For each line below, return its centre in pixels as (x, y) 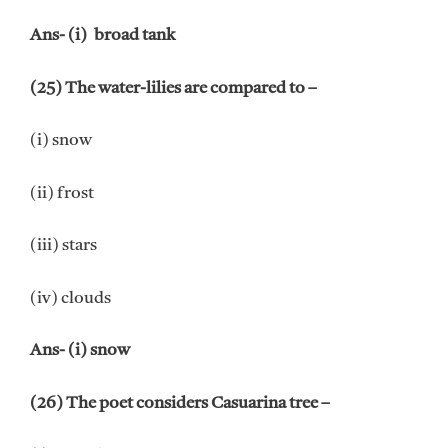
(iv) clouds (70, 298)
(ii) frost (62, 193)
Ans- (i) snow (80, 351)
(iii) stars (63, 246)
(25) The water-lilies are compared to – (173, 88)
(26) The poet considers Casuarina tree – (180, 403)
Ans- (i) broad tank (102, 36)
